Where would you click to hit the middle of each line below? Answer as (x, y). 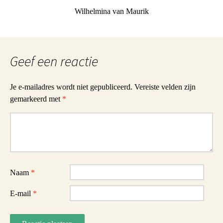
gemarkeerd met (36, 99)
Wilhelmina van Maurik (111, 11)
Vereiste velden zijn (165, 87)
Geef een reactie (54, 61)
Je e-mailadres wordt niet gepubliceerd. (71, 87)
